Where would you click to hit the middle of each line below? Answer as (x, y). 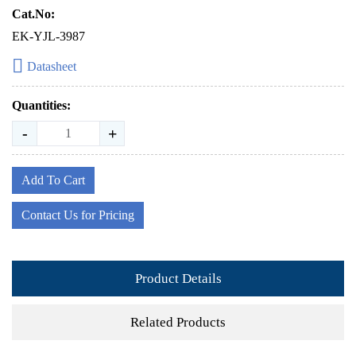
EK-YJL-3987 (48, 36)
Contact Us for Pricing (78, 215)
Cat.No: (33, 14)
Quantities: (41, 105)
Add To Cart (53, 180)
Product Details (178, 278)
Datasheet (52, 66)
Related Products (178, 322)
